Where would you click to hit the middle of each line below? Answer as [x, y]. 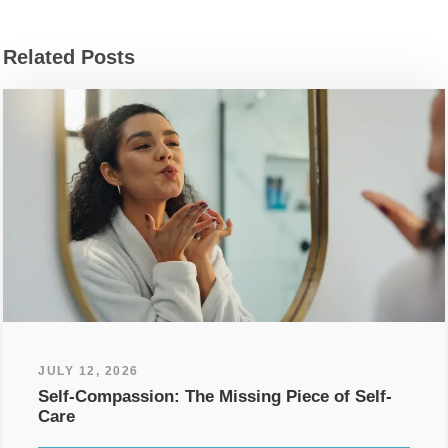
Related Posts [69, 56]
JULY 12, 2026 [88, 370]
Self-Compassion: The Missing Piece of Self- [215, 396]
